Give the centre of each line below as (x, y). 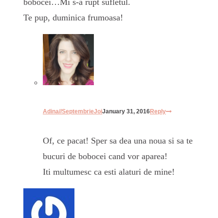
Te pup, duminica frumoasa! (73, 18)
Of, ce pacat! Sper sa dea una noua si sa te (118, 141)
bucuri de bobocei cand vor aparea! (105, 156)
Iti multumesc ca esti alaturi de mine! (109, 172)
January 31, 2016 (126, 112)
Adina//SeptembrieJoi (73, 112)
